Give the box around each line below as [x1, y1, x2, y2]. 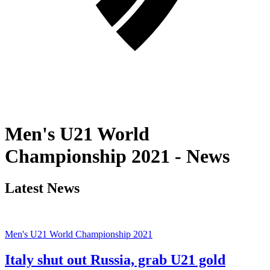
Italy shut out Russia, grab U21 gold [5, 251, 225, 268]
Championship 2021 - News [5, 145, 230, 167]
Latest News [5, 180, 80, 196]
